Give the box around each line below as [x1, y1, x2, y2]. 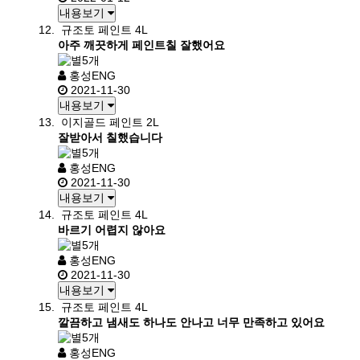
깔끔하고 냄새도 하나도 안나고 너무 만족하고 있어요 [58, 316, 325, 329]
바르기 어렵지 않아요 [58, 223, 166, 236]
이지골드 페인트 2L [61, 116, 159, 129]
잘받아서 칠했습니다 [58, 131, 162, 144]
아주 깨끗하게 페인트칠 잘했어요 [58, 39, 225, 51]
